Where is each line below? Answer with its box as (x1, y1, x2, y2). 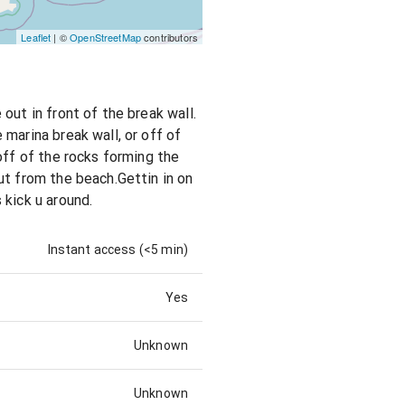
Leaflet (21, 30, 52, 45)
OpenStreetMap (70, 30, 142, 45)
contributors (141, 30, 198, 45)
